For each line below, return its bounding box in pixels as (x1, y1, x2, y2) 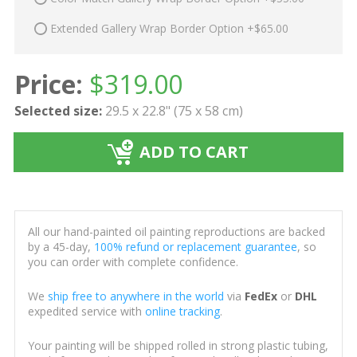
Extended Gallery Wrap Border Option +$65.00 (49, 20, 288, 36)
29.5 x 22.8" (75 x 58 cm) (104, 102, 243, 120)
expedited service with (27, 304, 145, 320)
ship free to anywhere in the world (47, 288, 224, 304)
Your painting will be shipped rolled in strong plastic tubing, (27, 338, 328, 354)
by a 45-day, (27, 239, 94, 255)
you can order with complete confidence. (27, 254, 238, 270)
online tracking (144, 304, 220, 320)
